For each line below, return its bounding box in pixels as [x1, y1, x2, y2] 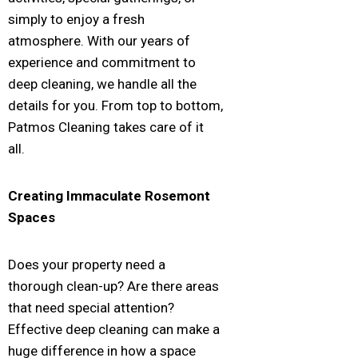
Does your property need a [8, 256, 165, 272]
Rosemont [145, 187, 210, 204]
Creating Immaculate [8, 187, 145, 204]
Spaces [8, 209, 55, 225]
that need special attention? [8, 299, 174, 316]
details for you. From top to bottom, [8, 97, 223, 113]
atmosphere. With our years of [8, 32, 190, 49]
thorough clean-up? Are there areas [8, 277, 219, 294]
